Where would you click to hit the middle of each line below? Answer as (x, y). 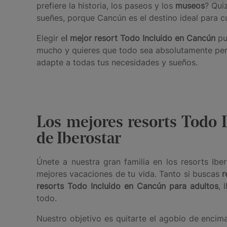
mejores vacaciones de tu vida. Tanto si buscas (129, 174)
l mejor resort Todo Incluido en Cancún (140, 38)
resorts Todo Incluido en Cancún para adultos (127, 186)
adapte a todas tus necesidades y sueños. (117, 62)
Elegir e (51, 38)
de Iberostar (79, 139)
